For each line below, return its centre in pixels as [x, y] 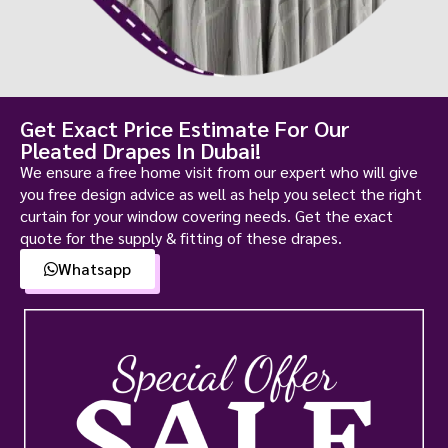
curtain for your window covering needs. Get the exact [206, 216]
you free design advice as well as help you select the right [221, 194]
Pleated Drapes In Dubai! [140, 150]
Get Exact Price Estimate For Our [185, 128]
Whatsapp [94, 269]
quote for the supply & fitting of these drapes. [181, 238]
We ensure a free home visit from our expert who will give [219, 172]
